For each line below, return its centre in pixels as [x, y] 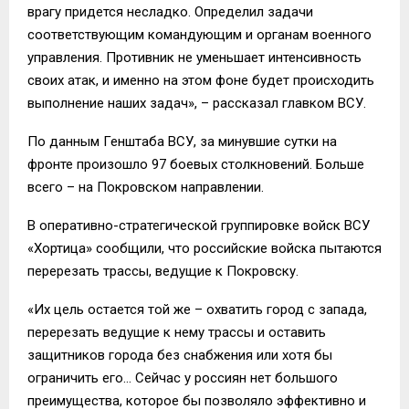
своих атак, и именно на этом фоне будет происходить [201, 80]
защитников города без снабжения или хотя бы [180, 355]
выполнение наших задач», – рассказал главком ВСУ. [197, 103]
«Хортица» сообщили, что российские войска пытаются [204, 248]
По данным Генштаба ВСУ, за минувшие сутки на [182, 142]
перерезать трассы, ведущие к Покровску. [163, 271]
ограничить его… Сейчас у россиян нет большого [183, 378]
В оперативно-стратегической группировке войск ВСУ [199, 225]
